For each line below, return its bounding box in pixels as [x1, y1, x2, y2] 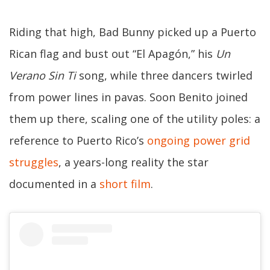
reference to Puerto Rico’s [9, 133, 147, 148]
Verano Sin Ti [9, 67, 76, 83]
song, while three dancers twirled [76, 67, 253, 83]
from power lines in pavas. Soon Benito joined [9, 89, 248, 104]
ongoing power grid [147, 133, 250, 148]
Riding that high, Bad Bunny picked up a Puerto [9, 24, 256, 39]
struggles [9, 154, 58, 169]
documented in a [9, 176, 99, 191]
